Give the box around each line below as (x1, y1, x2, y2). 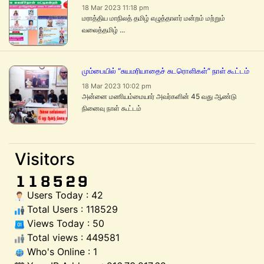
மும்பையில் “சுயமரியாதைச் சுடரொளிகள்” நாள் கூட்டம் (82, 67, 249, 76)
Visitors (15, 149, 75, 170)
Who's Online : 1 (24, 246, 97, 258)
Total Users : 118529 (24, 203, 118, 216)
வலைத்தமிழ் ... (82, 25, 125, 35)
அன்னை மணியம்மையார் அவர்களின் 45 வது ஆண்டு (82, 92, 237, 101)
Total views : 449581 (24, 232, 120, 244)
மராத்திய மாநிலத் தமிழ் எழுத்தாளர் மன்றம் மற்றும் (82, 14, 225, 23)
